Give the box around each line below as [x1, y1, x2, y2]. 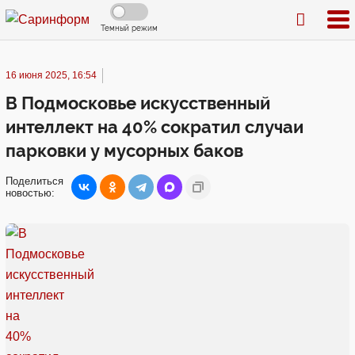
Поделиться [6, 175, 63, 187]
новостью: [6, 187, 55, 199]
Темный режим [101, 24, 158, 32]
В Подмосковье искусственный [6, 93, 270, 113]
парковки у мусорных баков [6, 140, 243, 161]
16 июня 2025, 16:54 [6, 70, 97, 81]
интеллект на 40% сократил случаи [6, 116, 303, 137]
